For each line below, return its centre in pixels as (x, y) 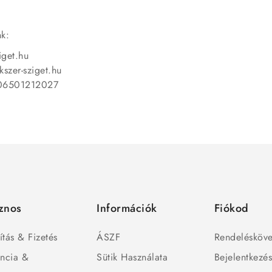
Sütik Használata (132, 257)
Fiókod (231, 208)
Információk (127, 208)
